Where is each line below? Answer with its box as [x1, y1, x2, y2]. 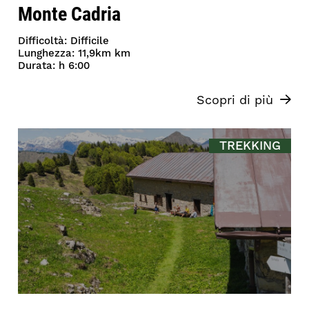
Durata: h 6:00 [18, 59, 90, 73]
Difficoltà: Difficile [18, 34, 110, 48]
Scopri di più [196, 92, 273, 109]
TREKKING [219, 138, 281, 154]
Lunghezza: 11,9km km [18, 47, 131, 61]
